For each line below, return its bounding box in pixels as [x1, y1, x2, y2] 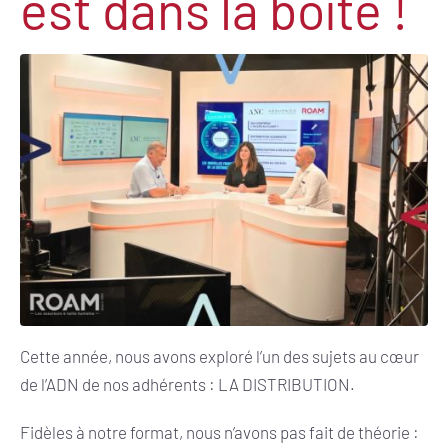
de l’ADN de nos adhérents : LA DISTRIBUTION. [20, 373, 355, 394]
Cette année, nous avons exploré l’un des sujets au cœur [20, 345, 419, 366]
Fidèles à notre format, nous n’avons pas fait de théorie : [20, 421, 419, 442]
